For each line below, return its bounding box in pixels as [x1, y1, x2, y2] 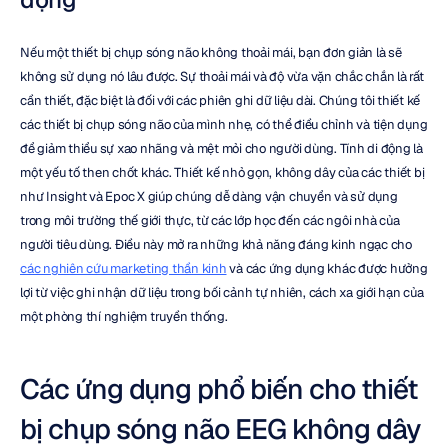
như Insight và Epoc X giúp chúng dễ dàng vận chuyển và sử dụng [20, 188, 398, 205]
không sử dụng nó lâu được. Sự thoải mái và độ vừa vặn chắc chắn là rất [20, 68, 424, 85]
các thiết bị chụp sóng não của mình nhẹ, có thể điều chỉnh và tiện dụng [20, 116, 428, 133]
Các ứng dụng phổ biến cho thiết [20, 371, 417, 407]
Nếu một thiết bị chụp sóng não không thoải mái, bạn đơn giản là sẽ [20, 44, 402, 61]
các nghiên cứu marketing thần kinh [20, 260, 227, 277]
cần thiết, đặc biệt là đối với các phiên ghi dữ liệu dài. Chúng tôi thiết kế [20, 92, 420, 109]
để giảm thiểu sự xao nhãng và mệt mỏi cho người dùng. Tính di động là [20, 140, 423, 157]
